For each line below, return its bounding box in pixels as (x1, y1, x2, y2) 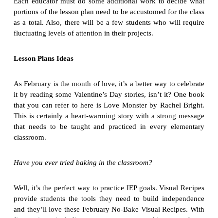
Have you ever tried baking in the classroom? (14, 159, 152, 167)
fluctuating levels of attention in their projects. (14, 29, 153, 37)
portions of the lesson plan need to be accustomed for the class (14, 8, 204, 16)
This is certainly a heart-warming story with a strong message (14, 112, 204, 120)
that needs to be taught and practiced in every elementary (14, 123, 204, 131)
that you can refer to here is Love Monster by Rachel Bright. (14, 101, 204, 109)
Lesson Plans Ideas (14, 54, 73, 63)
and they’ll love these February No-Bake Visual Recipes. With (14, 205, 204, 214)
